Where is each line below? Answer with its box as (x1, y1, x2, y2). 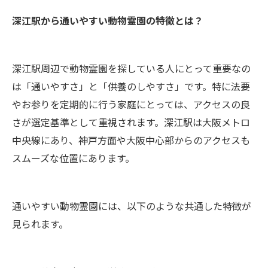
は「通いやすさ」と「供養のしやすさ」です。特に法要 (12, 78, 250, 93)
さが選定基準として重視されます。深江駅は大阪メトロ (12, 114, 250, 129)
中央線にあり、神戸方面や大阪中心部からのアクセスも (12, 132, 250, 147)
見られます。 (12, 216, 68, 231)
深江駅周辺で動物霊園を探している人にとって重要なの (12, 60, 251, 75)
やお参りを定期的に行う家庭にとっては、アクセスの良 (12, 96, 250, 111)
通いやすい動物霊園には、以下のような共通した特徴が (12, 198, 251, 213)
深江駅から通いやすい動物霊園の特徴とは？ (12, 13, 203, 28)
